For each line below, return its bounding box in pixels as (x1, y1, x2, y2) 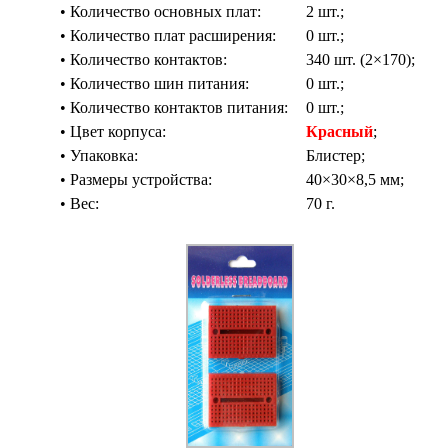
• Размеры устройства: (12, 171, 212, 188)
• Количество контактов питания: (12, 99, 288, 116)
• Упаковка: (12, 147, 138, 164)
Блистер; (290, 147, 365, 164)
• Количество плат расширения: (12, 27, 276, 44)
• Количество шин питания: (12, 75, 249, 92)
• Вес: (12, 195, 99, 212)
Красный (306, 123, 373, 140)
